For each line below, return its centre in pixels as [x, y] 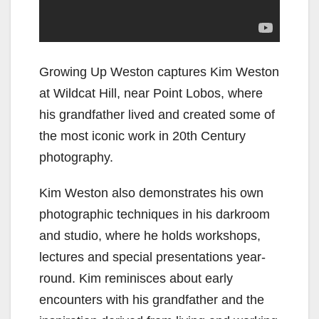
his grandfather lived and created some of [157, 114]
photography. [76, 157]
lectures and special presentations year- [152, 257]
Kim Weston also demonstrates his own [151, 193]
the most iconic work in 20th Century [142, 136]
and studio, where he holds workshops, [150, 235]
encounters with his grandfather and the [152, 299]
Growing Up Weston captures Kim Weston [159, 72]
